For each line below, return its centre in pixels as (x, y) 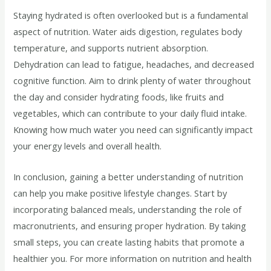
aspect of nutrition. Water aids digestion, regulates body (128, 32)
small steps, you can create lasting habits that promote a (129, 242)
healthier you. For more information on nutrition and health (133, 258)
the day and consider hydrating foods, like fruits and (119, 97)
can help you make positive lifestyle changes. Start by (120, 193)
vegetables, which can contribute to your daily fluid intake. (130, 113)
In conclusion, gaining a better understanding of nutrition (129, 176)
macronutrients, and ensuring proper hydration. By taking (130, 225)
